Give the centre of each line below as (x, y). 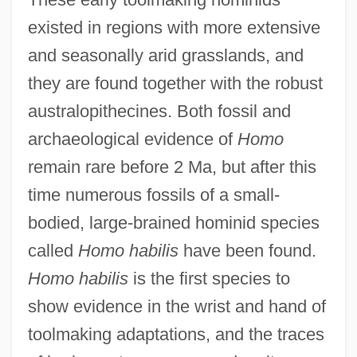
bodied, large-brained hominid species (173, 222)
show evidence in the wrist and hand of (177, 306)
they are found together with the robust (175, 83)
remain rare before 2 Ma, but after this (172, 167)
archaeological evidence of (132, 139)
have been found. (247, 250)
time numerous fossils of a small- (153, 194)
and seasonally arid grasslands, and (165, 55)
